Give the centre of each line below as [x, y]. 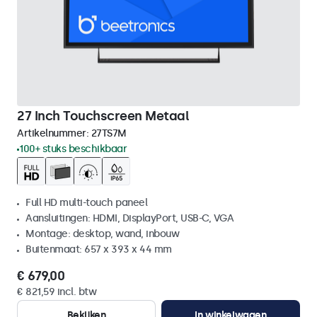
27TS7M [109, 133]
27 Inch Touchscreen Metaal [103, 116]
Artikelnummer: [54, 133]
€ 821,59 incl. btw [57, 292]
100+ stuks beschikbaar [73, 149]
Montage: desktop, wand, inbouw [102, 234]
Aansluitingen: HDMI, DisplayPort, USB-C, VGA [129, 218]
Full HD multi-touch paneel [86, 203]
